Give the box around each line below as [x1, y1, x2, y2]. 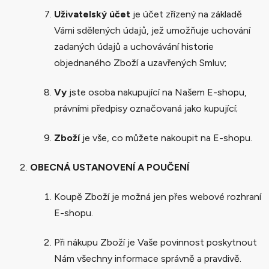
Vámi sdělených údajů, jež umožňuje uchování [54, 24, 250, 36]
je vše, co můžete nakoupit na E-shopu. [80, 131, 252, 144]
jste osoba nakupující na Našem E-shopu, [67, 86, 247, 98]
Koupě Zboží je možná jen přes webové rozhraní [54, 190, 261, 202]
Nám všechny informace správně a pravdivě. [54, 252, 241, 264]
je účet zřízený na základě [130, 8, 242, 20]
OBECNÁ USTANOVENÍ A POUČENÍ [30, 161, 189, 173]
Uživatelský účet [54, 8, 130, 20]
